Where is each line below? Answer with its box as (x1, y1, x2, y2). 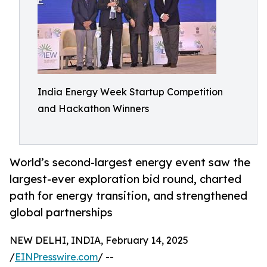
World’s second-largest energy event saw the (10, 156, 250, 169)
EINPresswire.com (15, 251, 98, 263)
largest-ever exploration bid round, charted (10, 172, 241, 186)
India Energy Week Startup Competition (38, 86, 223, 98)
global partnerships (10, 206, 113, 219)
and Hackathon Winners (38, 103, 149, 114)
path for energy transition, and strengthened (10, 189, 247, 203)
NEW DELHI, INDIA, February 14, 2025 (10, 234, 188, 247)
